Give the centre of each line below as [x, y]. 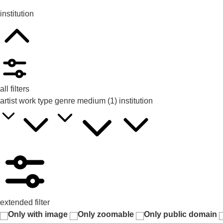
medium [92, 101]
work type [36, 101]
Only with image [38, 215]
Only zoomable [106, 215]
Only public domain [180, 215]
